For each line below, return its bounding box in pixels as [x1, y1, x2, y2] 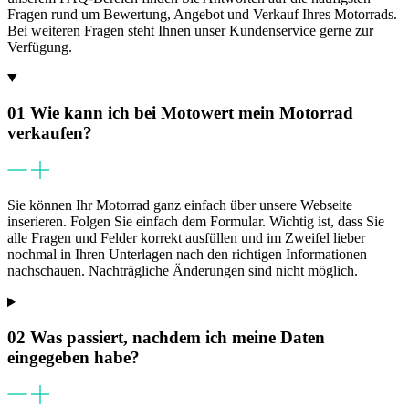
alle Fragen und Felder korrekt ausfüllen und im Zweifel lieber [7, 230, 365, 246]
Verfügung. [7, 38, 72, 55]
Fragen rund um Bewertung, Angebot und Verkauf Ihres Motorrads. [7, 5, 397, 22]
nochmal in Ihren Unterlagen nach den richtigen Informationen [7, 246, 367, 263]
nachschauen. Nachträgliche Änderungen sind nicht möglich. [7, 263, 358, 279]
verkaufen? [7, 123, 92, 143]
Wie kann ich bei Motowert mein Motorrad [30, 103, 353, 123]
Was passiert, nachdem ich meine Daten [30, 327, 325, 347]
